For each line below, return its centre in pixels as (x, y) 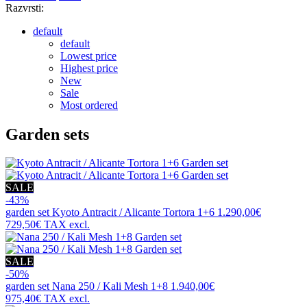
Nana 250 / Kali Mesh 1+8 (110, 286)
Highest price (89, 68)
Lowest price (88, 56)
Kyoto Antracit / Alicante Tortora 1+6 (133, 212)
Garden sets (47, 134)
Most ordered (89, 105)
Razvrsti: (25, 8)
